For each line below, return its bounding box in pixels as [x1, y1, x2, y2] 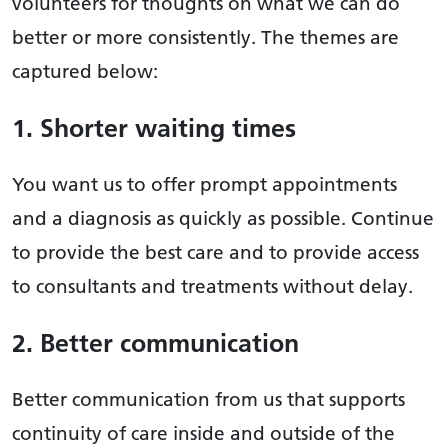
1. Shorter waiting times [12, 111, 296, 143]
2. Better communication [12, 326, 299, 358]
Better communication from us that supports [12, 386, 405, 411]
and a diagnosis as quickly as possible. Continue [12, 205, 434, 230]
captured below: [12, 58, 158, 83]
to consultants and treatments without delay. [12, 273, 413, 298]
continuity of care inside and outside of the [12, 420, 395, 445]
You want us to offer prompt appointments [12, 171, 397, 196]
